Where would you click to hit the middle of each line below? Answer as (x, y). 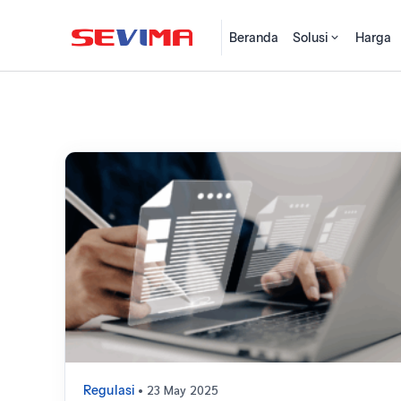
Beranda (254, 38)
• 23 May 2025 (183, 390)
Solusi (311, 38)
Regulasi (110, 391)
